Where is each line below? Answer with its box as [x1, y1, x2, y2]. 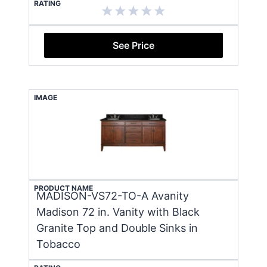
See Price [113, 39, 154, 51]
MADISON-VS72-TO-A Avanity [36, 189, 189, 202]
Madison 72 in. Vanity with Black [36, 205, 200, 218]
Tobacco [36, 237, 80, 250]
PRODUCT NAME [34, 183, 93, 193]
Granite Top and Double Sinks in [36, 221, 198, 234]
